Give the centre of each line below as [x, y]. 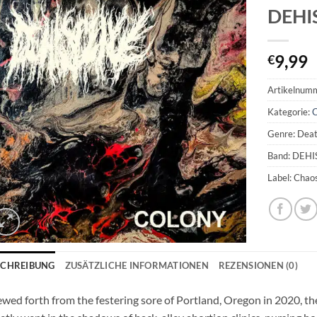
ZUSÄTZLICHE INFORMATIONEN [137, 265]
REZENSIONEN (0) [258, 265]
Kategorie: [290, 111]
